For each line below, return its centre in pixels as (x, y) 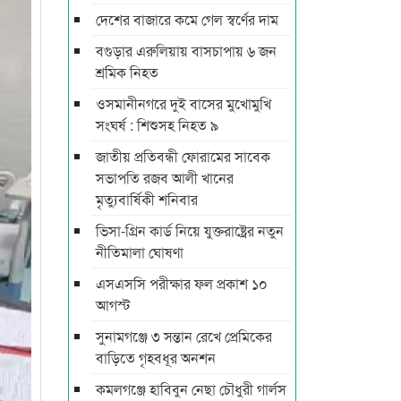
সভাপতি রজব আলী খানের (165, 177)
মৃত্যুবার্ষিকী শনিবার (147, 199)
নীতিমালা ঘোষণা (140, 252)
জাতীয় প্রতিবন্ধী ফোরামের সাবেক (183, 156)
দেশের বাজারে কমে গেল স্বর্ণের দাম (187, 19)
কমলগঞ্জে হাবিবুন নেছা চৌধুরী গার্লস (191, 388)
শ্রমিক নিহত (127, 72)
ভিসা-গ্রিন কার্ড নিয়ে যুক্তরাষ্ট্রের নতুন (190, 230)
